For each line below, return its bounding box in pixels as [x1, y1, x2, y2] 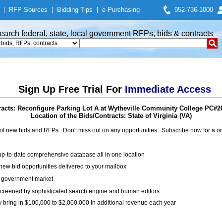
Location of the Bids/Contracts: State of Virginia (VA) [30, 112, 192, 119]
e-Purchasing [102, 6, 140, 13]
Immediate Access [124, 84, 211, 95]
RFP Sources [9, 6, 48, 13]
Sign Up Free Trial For [18, 84, 125, 95]
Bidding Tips [57, 6, 93, 13]
